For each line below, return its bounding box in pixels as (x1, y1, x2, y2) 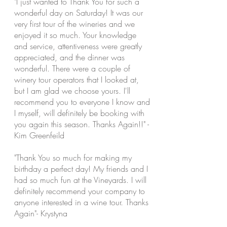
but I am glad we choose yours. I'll (14, 85, 130, 96)
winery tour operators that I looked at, (14, 74, 139, 85)
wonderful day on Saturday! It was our (14, 7, 143, 18)
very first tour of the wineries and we (14, 18, 135, 29)
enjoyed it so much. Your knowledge (14, 29, 136, 41)
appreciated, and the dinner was (14, 52, 125, 63)
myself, (18, 107, 41, 119)
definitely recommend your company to (14, 185, 145, 197)
